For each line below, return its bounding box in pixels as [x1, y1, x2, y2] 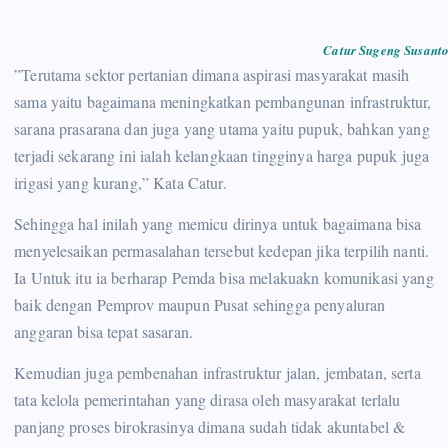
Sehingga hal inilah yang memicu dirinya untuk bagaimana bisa [14, 212, 422, 234]
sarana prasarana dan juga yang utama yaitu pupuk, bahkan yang [14, 117, 430, 139]
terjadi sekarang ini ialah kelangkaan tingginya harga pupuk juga [14, 144, 430, 166]
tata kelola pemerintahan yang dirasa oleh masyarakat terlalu [14, 388, 401, 410]
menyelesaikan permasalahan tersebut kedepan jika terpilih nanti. [14, 239, 430, 261]
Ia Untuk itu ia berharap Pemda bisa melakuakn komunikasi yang [14, 266, 434, 288]
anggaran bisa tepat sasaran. [14, 320, 194, 342]
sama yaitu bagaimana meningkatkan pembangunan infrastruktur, [14, 90, 432, 112]
